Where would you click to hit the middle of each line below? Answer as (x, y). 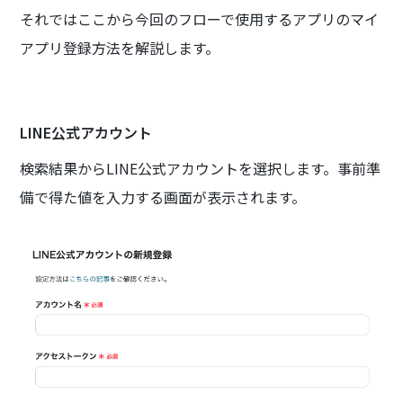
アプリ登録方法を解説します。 (120, 47)
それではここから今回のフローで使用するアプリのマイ (200, 18)
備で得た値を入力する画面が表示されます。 (163, 197)
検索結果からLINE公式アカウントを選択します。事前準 (201, 168)
